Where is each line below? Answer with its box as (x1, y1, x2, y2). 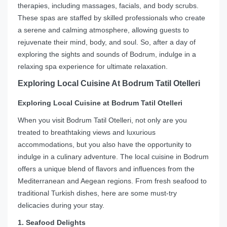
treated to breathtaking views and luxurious (18, 128, 156, 137)
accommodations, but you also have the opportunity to (18, 140, 192, 149)
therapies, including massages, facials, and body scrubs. (18, 2, 199, 10)
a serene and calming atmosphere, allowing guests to (18, 26, 189, 34)
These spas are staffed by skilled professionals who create (18, 14, 205, 22)
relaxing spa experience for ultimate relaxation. (18, 62, 168, 71)
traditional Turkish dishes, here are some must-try (18, 189, 177, 198)
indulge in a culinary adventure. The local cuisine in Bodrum (18, 153, 209, 161)
